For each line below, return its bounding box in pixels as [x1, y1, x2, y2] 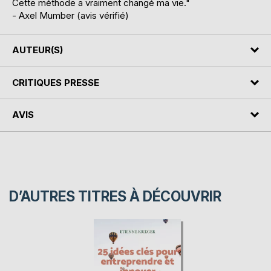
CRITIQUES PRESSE [12, 76, 99, 88]
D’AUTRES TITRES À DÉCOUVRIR [9, 188, 221, 205]
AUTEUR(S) [12, 44, 63, 56]
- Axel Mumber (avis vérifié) [12, 10, 129, 22]
